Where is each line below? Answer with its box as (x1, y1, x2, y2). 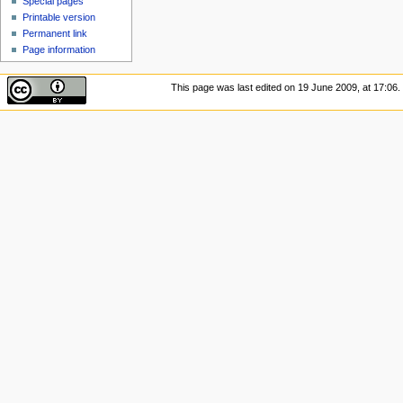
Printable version (22, 12, 96, 23)
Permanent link (22, 28, 88, 40)
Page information (22, 44, 96, 56)
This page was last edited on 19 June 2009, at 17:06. (170, 81, 400, 93)
